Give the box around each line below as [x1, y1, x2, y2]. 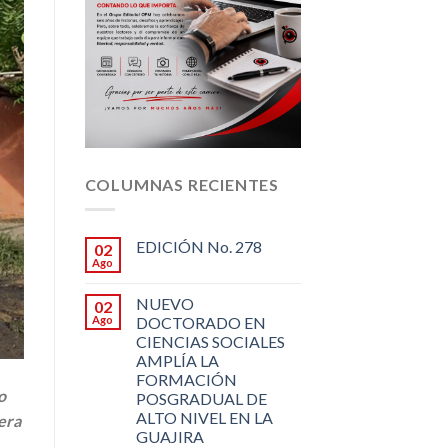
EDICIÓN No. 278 [135, 236, 262, 256]
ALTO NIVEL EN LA [135, 407, 273, 427]
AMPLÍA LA [135, 350, 219, 370]
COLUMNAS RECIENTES [84, 175, 279, 195]
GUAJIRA [135, 426, 204, 446]
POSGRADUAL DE [135, 388, 267, 408]
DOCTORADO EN [135, 312, 266, 332]
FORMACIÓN [135, 369, 237, 389]
